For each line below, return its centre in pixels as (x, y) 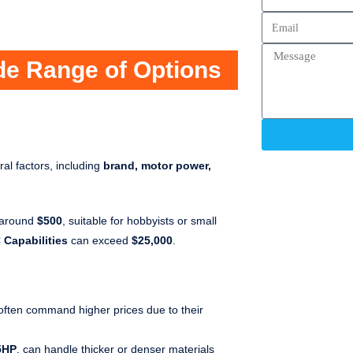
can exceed (100, 241)
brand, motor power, (157, 166)
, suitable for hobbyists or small (139, 221)
